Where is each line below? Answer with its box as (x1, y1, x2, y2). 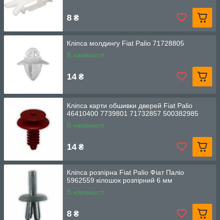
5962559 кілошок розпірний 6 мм (67, 176, 172, 184)
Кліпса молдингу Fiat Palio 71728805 (67, 39, 184, 47)
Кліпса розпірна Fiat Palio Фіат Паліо (67, 168, 184, 176)
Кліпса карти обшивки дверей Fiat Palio (67, 102, 192, 110)
